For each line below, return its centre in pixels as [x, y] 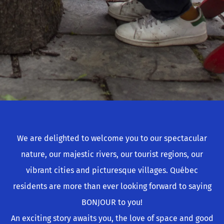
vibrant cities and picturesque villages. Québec [112, 170]
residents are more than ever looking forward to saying [112, 186]
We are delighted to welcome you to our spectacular [112, 138]
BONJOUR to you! [112, 202]
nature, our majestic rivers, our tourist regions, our [112, 154]
